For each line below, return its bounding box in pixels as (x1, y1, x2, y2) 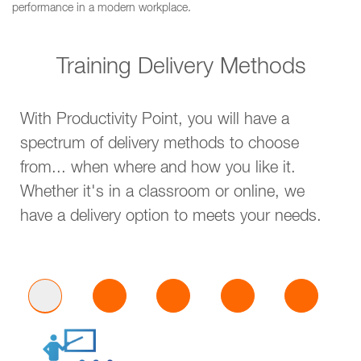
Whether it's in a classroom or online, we (20, 185, 305, 201)
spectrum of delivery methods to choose (20, 137, 299, 153)
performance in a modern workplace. (12, 3, 191, 15)
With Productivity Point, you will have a (20, 113, 289, 129)
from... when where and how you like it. (20, 161, 296, 177)
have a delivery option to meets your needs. (20, 210, 322, 226)
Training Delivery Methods (56, 57, 305, 80)
